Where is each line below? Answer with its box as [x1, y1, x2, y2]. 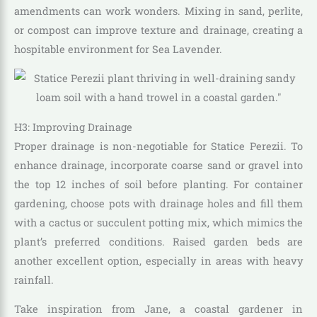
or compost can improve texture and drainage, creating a [14, 23, 303, 37]
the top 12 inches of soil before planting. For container [14, 177, 303, 191]
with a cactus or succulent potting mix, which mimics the [14, 215, 303, 229]
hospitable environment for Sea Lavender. [14, 42, 222, 56]
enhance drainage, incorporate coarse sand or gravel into [14, 158, 303, 172]
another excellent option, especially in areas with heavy [14, 253, 303, 267]
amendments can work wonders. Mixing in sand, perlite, [14, 4, 303, 18]
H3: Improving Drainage [14, 120, 132, 134]
